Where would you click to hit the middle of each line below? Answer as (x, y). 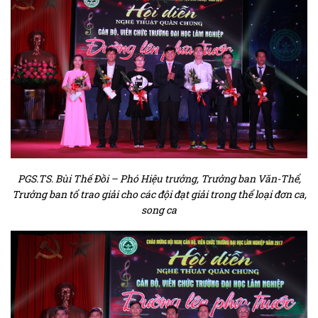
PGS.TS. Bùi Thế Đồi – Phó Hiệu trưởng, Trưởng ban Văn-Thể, (159, 178)
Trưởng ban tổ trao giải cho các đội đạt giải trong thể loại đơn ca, (159, 194)
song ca (159, 209)
